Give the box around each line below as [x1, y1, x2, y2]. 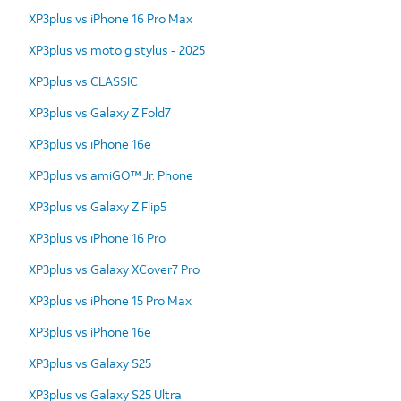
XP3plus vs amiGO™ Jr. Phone [29, 166, 193, 183]
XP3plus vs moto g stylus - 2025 [29, 40, 205, 58]
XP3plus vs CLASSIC [29, 72, 138, 90]
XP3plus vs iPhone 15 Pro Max [29, 291, 192, 309]
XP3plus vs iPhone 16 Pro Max [29, 9, 192, 27]
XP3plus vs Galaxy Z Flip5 [29, 197, 166, 215]
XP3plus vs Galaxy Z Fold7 [29, 103, 171, 121]
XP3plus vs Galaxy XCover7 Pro [29, 260, 200, 277]
